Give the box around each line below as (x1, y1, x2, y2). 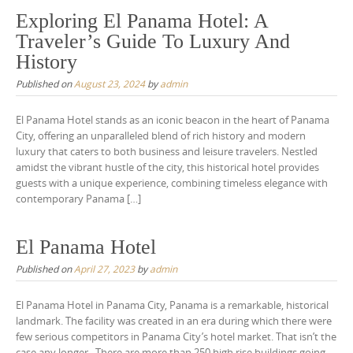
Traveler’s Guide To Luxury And (16, 29, 290, 53)
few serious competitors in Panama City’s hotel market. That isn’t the (16, 329, 336, 344)
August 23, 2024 (74, 76, 145, 90)
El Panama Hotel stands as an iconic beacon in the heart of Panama (16, 112, 329, 127)
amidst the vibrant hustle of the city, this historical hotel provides (16, 159, 319, 174)
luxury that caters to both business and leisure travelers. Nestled (16, 143, 318, 158)
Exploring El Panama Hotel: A (16, 9, 268, 32)
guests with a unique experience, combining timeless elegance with (16, 175, 328, 190)
